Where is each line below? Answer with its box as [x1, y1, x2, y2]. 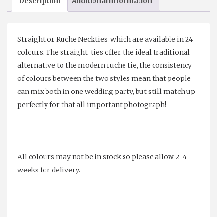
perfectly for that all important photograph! [17, 100, 166, 109]
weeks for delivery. [17, 165, 80, 174]
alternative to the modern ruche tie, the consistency [17, 61, 192, 70]
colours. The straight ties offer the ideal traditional [17, 47, 190, 57]
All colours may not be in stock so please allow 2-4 [17, 152, 186, 161]
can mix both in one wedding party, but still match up [17, 87, 195, 96]
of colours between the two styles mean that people [17, 74, 191, 83]
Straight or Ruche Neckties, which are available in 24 [17, 34, 193, 44]
